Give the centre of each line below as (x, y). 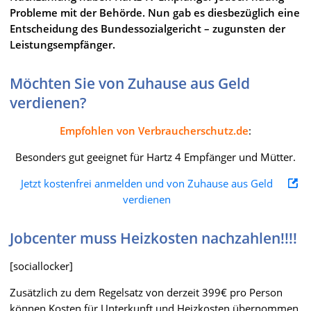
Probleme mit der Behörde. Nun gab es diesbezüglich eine (155, 12)
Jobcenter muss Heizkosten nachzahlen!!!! (153, 238)
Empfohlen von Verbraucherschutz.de (154, 130)
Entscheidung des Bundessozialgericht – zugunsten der (148, 28)
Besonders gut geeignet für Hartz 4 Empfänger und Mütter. (155, 157)
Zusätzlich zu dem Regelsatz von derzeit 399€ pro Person (146, 292)
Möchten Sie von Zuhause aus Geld (130, 83)
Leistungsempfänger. (62, 44)
